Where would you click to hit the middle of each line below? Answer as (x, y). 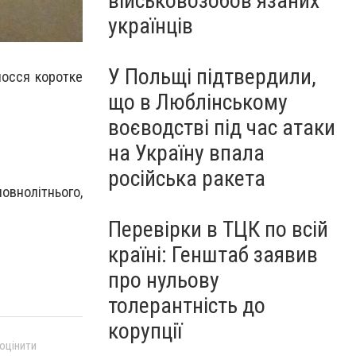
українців (151, 26)
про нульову (164, 280)
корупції (145, 331)
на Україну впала (186, 153)
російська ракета (187, 178)
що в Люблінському (198, 102)
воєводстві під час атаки (222, 128)
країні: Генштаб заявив (213, 255)
